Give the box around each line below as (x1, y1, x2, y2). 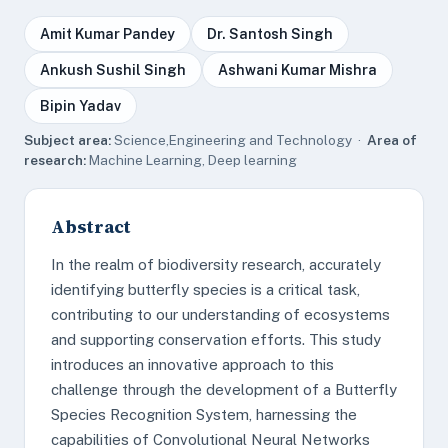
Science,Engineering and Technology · (111, 132, 367, 148)
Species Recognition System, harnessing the (51, 406, 357, 423)
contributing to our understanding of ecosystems (51, 306, 390, 323)
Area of (367, 132, 417, 148)
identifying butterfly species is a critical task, (51, 281, 360, 298)
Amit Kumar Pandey (40, 26, 175, 42)
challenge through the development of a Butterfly (51, 381, 397, 398)
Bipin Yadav (40, 98, 121, 114)
